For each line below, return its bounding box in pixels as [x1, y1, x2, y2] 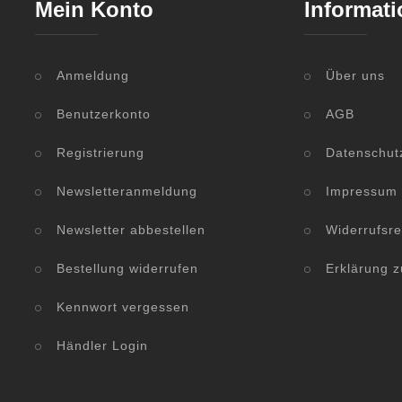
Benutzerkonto [57, 107, 151, 122]
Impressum [326, 184, 398, 199]
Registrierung [57, 145, 144, 161]
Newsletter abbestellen [57, 223, 205, 238]
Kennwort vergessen [57, 300, 189, 315]
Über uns [326, 68, 385, 83]
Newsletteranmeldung [57, 184, 197, 199]
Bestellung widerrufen [57, 261, 198, 276]
